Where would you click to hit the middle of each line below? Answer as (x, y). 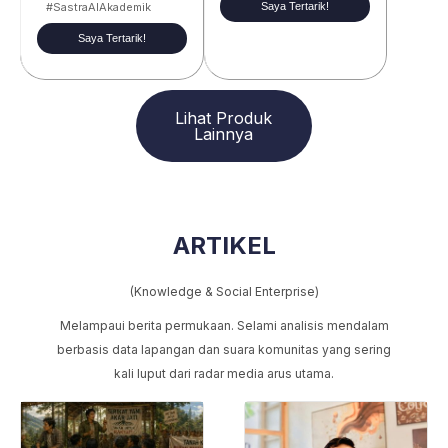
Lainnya (224, 134)
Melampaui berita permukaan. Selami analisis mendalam (224, 326)
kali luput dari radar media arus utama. (224, 374)
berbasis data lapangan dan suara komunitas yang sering (224, 350)
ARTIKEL (224, 246)
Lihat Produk (224, 118)
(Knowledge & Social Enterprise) (224, 292)
